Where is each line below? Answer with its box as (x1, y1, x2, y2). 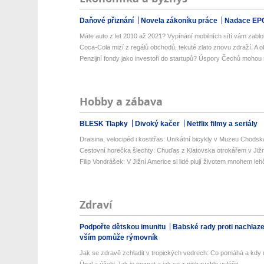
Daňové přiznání (79, 16, 136, 25)
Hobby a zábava (79, 94, 163, 109)
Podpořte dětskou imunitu (79, 223, 167, 231)
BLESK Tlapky (79, 120, 130, 128)
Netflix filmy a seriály (186, 120, 258, 128)
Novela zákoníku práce (140, 16, 219, 25)
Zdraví (79, 197, 113, 212)
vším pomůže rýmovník (79, 233, 158, 242)
